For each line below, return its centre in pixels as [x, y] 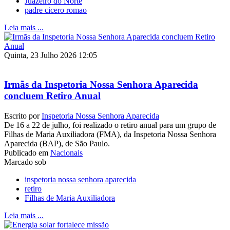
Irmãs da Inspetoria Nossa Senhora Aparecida [101, 84]
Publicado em [26, 152]
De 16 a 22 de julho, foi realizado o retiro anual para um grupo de [110, 125]
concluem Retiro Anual [52, 95]
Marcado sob [25, 162]
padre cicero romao [56, 10]
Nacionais [66, 152]
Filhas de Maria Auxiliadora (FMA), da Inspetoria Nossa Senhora [110, 134]
